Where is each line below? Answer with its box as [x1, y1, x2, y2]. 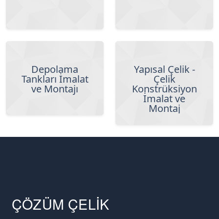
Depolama [31, 63, 78, 76]
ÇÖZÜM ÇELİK [12, 193, 109, 214]
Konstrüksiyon [131, 82, 197, 95]
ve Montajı [31, 82, 78, 95]
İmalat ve [143, 92, 185, 105]
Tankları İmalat [21, 72, 88, 86]
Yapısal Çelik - [133, 63, 195, 76]
